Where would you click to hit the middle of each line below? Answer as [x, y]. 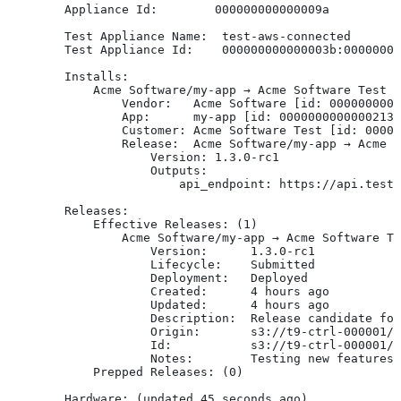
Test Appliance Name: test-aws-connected [179, 36]
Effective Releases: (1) [132, 224]
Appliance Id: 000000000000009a [168, 9]
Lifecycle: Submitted [161, 264]
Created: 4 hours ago [168, 291]
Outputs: [107, 170]
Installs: [68, 76]
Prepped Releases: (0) [125, 371]
